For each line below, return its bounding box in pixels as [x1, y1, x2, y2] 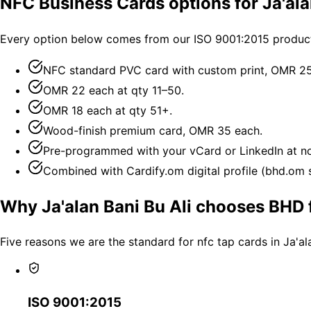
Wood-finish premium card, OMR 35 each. [43, 123, 262, 137]
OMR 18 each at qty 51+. [43, 103, 172, 117]
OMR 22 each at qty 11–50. [43, 83, 184, 97]
